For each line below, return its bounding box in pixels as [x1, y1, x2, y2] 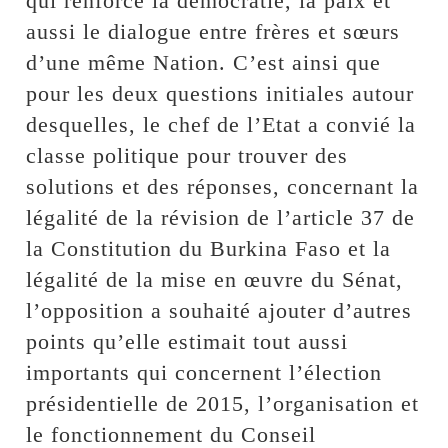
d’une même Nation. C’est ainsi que [26, 50, 382, 76]
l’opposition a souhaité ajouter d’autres [26, 298, 413, 324]
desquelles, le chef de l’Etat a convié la [26, 112, 417, 138]
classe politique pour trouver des [26, 143, 349, 169]
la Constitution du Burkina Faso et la [26, 236, 392, 262]
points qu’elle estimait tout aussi [26, 329, 349, 355]
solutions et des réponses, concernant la [26, 174, 420, 200]
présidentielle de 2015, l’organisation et [26, 391, 420, 417]
